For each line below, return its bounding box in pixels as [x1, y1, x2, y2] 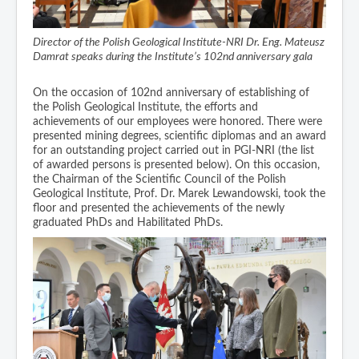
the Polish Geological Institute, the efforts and [33, 101, 258, 113]
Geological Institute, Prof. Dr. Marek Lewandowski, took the [33, 188, 325, 200]
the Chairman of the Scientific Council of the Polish [33, 173, 286, 185]
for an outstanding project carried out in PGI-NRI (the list [33, 144, 314, 156]
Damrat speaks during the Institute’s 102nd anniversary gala [33, 50, 313, 63]
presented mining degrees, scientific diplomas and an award [33, 130, 326, 142]
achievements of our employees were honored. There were [33, 115, 322, 127]
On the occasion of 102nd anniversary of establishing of [33, 87, 309, 99]
